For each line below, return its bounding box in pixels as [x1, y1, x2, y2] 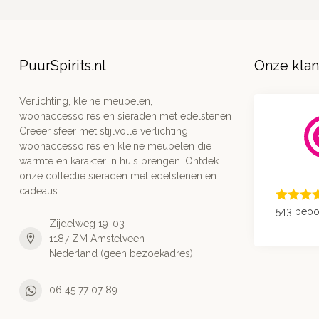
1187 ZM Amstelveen [49, 232, 145, 244]
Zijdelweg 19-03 [49, 217, 125, 229]
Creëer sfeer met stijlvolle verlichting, [19, 125, 190, 137]
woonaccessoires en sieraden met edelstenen [19, 110, 231, 122]
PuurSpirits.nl [19, 58, 106, 75]
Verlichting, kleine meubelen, [19, 95, 152, 107]
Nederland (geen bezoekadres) [49, 247, 193, 259]
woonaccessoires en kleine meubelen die [19, 140, 211, 152]
